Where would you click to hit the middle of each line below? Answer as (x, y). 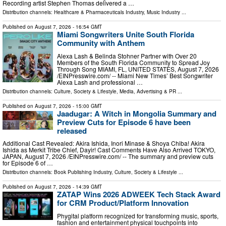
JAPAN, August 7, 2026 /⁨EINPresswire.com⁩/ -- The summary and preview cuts (108, 156)
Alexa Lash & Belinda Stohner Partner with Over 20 (127, 55)
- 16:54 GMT (87, 27)
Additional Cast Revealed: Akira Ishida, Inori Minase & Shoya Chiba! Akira (104, 143)
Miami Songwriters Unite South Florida (126, 35)
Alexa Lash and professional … (100, 82)
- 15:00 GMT (87, 106)
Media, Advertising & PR (148, 91)
